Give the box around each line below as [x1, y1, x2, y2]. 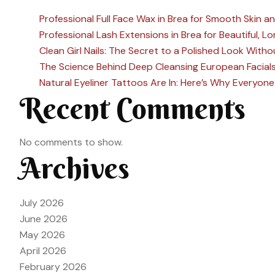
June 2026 [20, 212, 68, 225]
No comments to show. [20, 135, 123, 149]
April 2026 [20, 244, 66, 257]
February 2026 [20, 260, 87, 273]
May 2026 [20, 228, 65, 241]
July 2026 [20, 196, 64, 209]
